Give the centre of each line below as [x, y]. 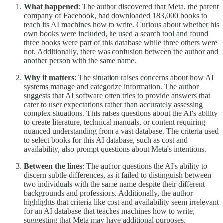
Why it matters [49, 77]
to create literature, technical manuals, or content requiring [114, 122]
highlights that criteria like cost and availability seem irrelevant [121, 202]
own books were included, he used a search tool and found [116, 33]
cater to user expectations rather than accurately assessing [113, 104]
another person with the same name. [80, 60]
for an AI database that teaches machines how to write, [109, 211]
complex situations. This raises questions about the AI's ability [121, 113]
